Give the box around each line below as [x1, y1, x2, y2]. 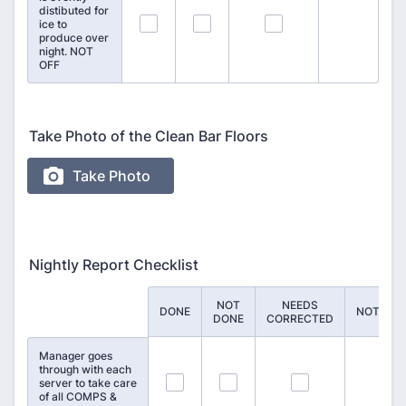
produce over [39, 31, 109, 44]
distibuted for [39, 4, 109, 17]
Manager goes [39, 349, 112, 362]
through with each [39, 362, 131, 376]
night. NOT [39, 44, 93, 58]
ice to [39, 17, 67, 31]
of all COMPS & [39, 390, 117, 403]
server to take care [39, 376, 137, 390]
